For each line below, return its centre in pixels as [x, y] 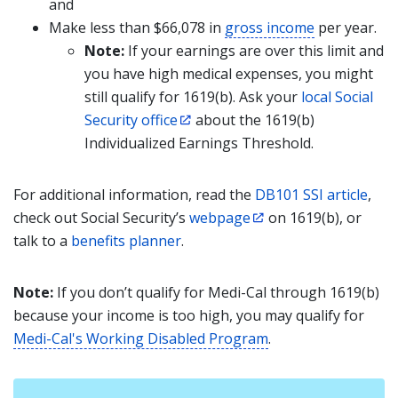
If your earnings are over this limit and [254, 51]
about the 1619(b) [253, 120]
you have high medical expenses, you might [229, 74]
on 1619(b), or [313, 218]
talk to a [42, 241]
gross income [270, 28]
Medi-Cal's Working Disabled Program [141, 338]
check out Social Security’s [101, 218]
